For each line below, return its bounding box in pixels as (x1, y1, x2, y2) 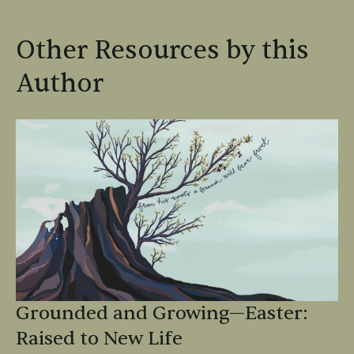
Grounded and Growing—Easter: (16, 300, 308, 326)
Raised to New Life (16, 326, 183, 351)
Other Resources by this (16, 34, 309, 66)
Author (16, 67, 104, 100)
